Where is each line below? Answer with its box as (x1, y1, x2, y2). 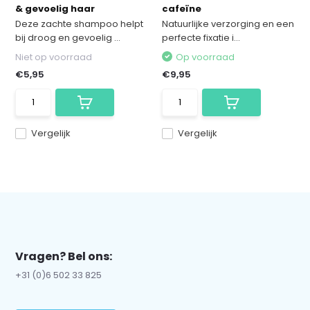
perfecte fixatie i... (162, 31, 240, 44)
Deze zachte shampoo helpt (15, 17, 144, 30)
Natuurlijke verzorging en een (162, 17, 294, 30)
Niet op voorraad (15, 51, 93, 64)
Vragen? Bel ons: (15, 248, 113, 264)
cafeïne (162, 2, 201, 15)
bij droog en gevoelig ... (15, 31, 121, 44)
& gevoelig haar (15, 2, 95, 15)
